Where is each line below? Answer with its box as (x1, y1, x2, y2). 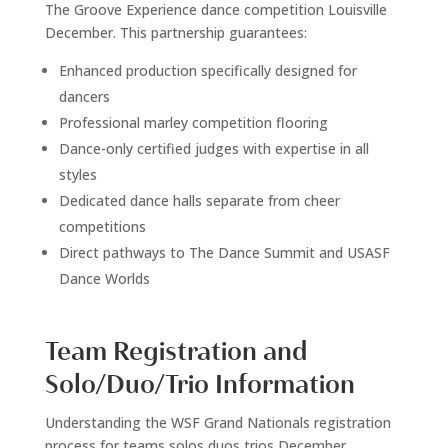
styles (58, 165, 97, 185)
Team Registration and (44, 336, 307, 368)
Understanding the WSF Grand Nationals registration (44, 413, 391, 433)
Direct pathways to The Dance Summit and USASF (58, 243, 390, 263)
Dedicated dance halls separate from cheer (58, 191, 340, 211)
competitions (58, 217, 146, 237)
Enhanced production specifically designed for (58, 61, 357, 81)
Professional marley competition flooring (58, 113, 328, 133)
